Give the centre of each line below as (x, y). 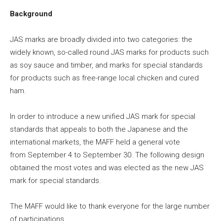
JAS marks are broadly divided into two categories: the (101, 40)
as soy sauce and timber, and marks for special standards (106, 65)
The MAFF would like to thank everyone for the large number (110, 206)
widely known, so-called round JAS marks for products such (109, 53)
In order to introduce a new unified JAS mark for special (103, 117)
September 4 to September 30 (79, 155)
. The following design (168, 155)
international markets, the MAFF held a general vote (95, 142)
